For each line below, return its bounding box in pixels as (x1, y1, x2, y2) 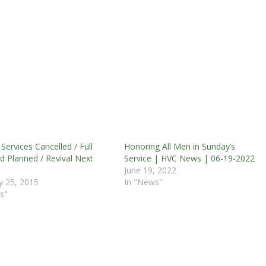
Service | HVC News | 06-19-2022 (123, 152, 255, 164)
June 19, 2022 (123, 164, 176, 176)
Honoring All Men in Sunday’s (123, 140, 235, 152)
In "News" (123, 176, 163, 188)
